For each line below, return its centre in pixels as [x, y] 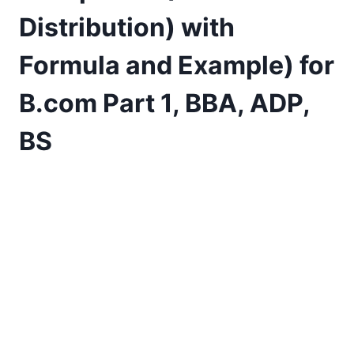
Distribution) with [127, 28]
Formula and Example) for [177, 66]
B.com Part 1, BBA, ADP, [164, 104]
